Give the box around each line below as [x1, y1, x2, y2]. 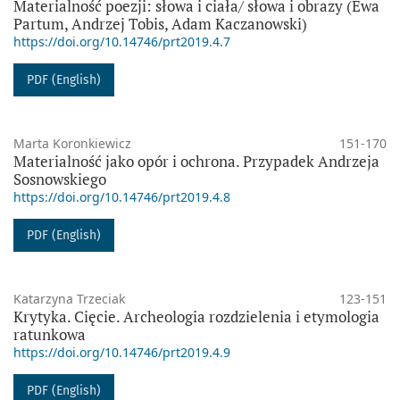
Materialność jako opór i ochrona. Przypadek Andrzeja [13, 150, 379, 171]
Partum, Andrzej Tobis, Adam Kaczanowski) [13, 12, 307, 34]
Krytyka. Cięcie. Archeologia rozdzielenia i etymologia [13, 305, 379, 327]
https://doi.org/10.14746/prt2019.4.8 [13, 187, 230, 205]
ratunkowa [13, 323, 86, 345]
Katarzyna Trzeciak [13, 289, 125, 307]
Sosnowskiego [13, 168, 106, 189]
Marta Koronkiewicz [13, 134, 131, 152]
